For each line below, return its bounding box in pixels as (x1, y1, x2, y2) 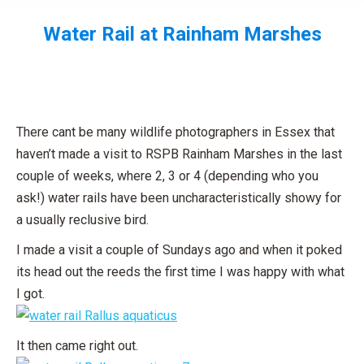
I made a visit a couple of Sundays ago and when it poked (16, 242, 342, 258)
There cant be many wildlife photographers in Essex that (16, 124, 335, 140)
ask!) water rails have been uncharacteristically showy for (16, 190, 341, 206)
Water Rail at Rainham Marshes (42, 23, 322, 45)
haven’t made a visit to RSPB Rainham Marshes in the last (16, 146, 342, 162)
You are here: (182, 51, 254, 67)
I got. (16, 286, 45, 301)
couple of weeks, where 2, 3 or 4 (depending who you (16, 168, 318, 184)
